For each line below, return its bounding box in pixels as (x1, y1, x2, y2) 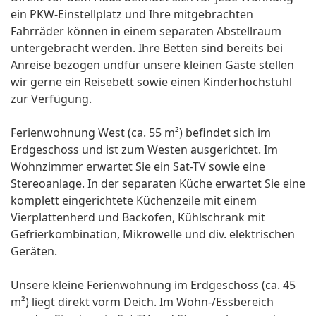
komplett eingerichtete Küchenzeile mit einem (11, 193, 257, 209)
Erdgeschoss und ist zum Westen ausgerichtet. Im (11, 142, 278, 158)
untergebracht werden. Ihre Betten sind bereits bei (11, 40, 283, 56)
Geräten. (11, 243, 57, 260)
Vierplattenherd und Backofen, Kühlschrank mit (11, 209, 265, 226)
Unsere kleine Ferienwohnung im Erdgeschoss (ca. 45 (11, 277, 296, 293)
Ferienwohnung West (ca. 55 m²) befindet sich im (11, 125, 271, 141)
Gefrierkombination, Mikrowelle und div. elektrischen (11, 226, 295, 243)
